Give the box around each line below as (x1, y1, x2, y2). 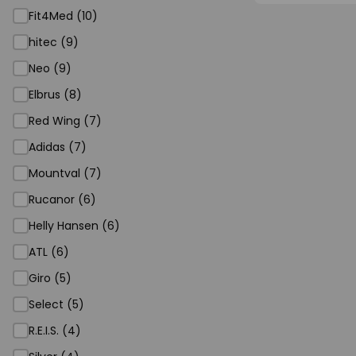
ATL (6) (29, 244, 69, 260)
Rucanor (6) (29, 192, 96, 207)
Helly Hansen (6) (29, 218, 120, 234)
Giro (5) (29, 270, 72, 286)
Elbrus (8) (29, 87, 82, 103)
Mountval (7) (29, 165, 102, 181)
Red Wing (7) (29, 113, 102, 129)
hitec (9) (29, 34, 79, 50)
